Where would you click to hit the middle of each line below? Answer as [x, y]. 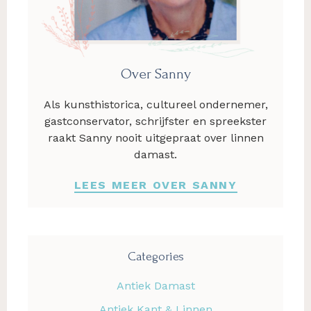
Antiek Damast [155, 285]
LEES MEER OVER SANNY [155, 185]
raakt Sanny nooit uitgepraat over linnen [155, 137]
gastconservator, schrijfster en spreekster [155, 121]
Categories [155, 256]
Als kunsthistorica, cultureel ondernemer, [155, 104]
